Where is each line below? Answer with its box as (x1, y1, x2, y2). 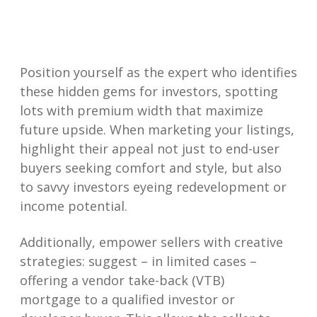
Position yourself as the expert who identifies (20, 64, 297, 81)
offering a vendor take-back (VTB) (20, 272, 224, 289)
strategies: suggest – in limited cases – (20, 253, 257, 270)
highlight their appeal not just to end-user (20, 140, 279, 158)
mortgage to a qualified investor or (20, 291, 235, 309)
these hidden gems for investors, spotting (20, 83, 278, 100)
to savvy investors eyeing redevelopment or (20, 178, 287, 196)
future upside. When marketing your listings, (20, 121, 294, 139)
